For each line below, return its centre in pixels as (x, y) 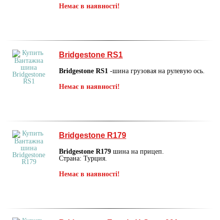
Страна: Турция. (83, 158)
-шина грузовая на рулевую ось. (156, 71)
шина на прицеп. (137, 151)
